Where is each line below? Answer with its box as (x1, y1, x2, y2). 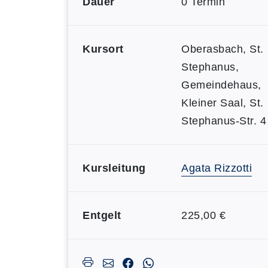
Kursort (83, 43, 124, 55)
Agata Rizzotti (181, 162, 252, 174)
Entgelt (83, 209, 121, 221)
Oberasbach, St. (181, 43, 264, 55)
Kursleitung (83, 162, 146, 174)
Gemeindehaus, (181, 79, 261, 91)
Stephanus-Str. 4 (181, 115, 266, 127)
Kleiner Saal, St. (181, 97, 264, 109)
